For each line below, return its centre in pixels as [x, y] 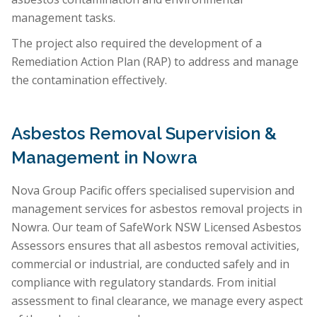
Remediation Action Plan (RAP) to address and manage [155, 62]
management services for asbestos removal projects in [157, 209]
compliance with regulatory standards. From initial [144, 283]
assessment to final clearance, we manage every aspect [157, 301]
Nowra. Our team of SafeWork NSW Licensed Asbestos [156, 227]
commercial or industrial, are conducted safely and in [150, 264]
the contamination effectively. [89, 80]
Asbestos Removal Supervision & [144, 134]
